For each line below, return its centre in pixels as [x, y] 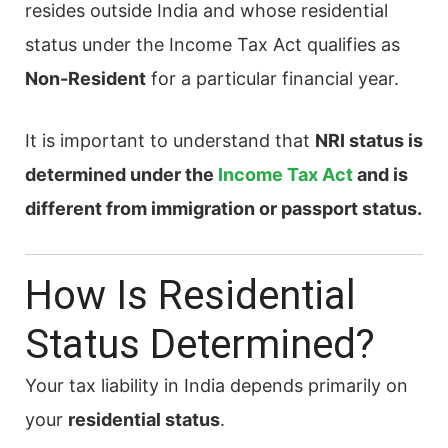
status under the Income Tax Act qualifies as [212, 44]
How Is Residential [190, 295]
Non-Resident [85, 78]
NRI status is [369, 140]
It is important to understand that [170, 140]
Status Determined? [200, 344]
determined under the [121, 174]
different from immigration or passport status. [223, 208]
